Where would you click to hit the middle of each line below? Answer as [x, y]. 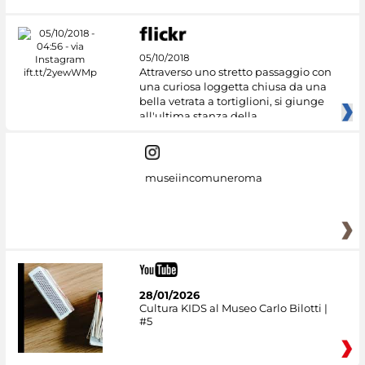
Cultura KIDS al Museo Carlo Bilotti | [233, 308]
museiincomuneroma [203, 178]
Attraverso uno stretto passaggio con [235, 72]
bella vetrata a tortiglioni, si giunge [231, 101]
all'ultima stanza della [198, 116]
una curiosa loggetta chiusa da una [233, 87]
